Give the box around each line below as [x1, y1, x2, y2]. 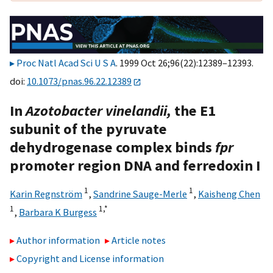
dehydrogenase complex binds [10, 137, 215, 157]
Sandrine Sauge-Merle [93, 187, 187, 200]
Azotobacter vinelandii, [26, 101, 171, 120]
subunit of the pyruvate [10, 119, 167, 138]
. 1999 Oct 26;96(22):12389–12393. [116, 57, 253, 69]
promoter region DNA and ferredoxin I [10, 155, 260, 175]
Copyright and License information [16, 252, 164, 265]
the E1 [171, 101, 216, 120]
